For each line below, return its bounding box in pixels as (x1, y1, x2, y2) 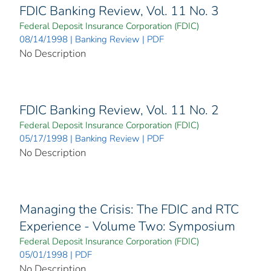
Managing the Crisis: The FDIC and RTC (19, 201, 239, 218)
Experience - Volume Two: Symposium (19, 218, 235, 235)
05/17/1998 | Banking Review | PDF (19, 132, 164, 145)
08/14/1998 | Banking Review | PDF (19, 33, 164, 46)
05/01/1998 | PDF (19, 249, 92, 261)
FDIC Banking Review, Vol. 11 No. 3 (19, 2, 219, 20)
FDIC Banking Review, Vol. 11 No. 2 (19, 102, 219, 119)
